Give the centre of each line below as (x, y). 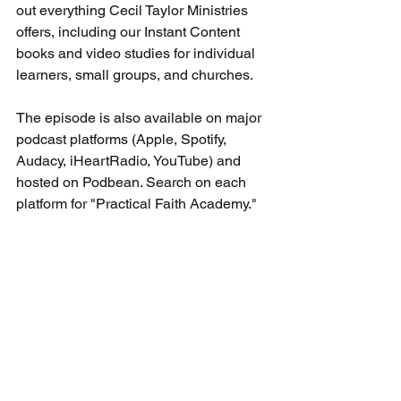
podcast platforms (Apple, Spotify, (123, 139)
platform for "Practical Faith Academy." (138, 203)
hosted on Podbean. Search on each (133, 182)
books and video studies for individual (137, 53)
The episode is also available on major (141, 117)
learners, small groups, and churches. (135, 74)
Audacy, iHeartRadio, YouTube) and (130, 160)
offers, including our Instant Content (130, 31)
